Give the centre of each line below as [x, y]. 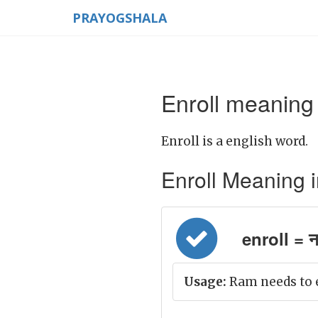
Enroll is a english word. [235, 141]
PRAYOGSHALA [120, 18]
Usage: [205, 282]
